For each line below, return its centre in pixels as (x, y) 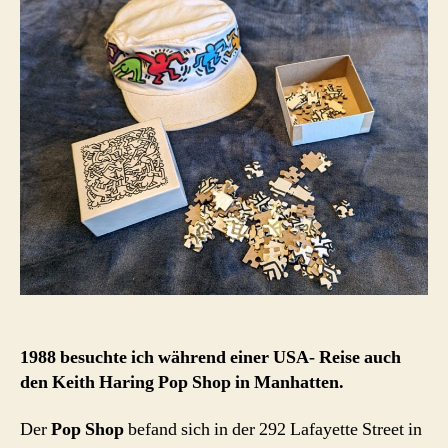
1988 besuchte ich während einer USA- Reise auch (210, 357)
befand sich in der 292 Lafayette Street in (273, 430)
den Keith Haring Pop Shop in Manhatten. (182, 382)
